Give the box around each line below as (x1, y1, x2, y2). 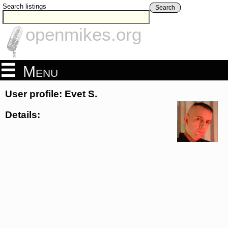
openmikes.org (25, 24, 141, 45)
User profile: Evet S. (5, 89, 97, 100)
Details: (5, 109, 40, 120)
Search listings (3, 3, 46, 10)
